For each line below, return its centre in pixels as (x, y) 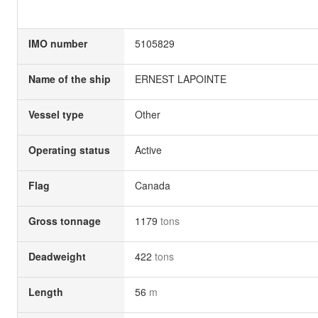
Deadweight (57, 256)
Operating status (69, 150)
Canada (153, 185)
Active (148, 150)
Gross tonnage (65, 221)
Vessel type (56, 114)
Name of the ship (70, 79)
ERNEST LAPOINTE (181, 79)
